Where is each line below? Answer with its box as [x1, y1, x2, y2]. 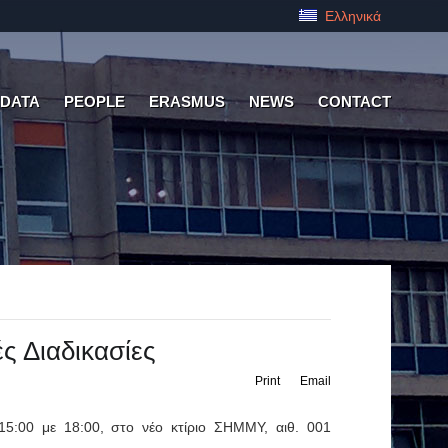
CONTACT [318, 93, 391, 110]
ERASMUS [149, 93, 225, 110]
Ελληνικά [321, 8, 381, 24]
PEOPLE [64, 93, 125, 110]
